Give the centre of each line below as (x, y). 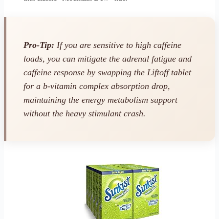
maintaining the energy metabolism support (100, 100)
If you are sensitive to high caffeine (118, 45)
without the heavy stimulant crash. (85, 114)
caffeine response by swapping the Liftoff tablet (107, 73)
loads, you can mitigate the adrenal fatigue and (108, 59)
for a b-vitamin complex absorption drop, (97, 86)
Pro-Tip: (39, 45)
